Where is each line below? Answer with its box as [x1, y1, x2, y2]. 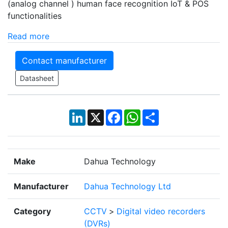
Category [14, 206, 51, 217]
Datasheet [20, 74, 54, 83]
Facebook [122, 108, 160, 119]
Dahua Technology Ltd [84, 181, 171, 192]
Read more [8, 31, 49, 42]
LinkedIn [85, 108, 118, 119]
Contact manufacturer [22, 55, 107, 66]
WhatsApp [140, 108, 180, 119]
